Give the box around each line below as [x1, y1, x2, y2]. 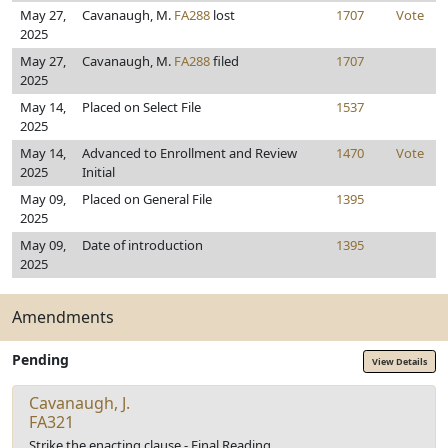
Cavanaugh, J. [29, 391, 130, 414]
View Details [372, 354, 427, 368]
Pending [12, 350, 69, 369]
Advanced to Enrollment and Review [82, 144, 297, 162]
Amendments [12, 306, 114, 328]
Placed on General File [82, 190, 212, 208]
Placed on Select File [82, 98, 201, 116]
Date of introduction [82, 236, 203, 254]
